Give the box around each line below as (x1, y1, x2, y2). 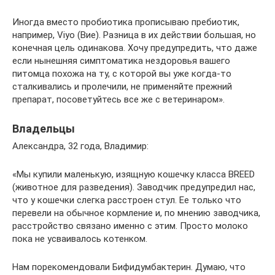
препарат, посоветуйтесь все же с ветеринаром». (12, 94, 225, 106)
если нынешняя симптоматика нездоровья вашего (12, 55, 230, 67)
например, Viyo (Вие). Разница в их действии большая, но (12, 29, 256, 41)
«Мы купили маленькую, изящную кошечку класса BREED (12, 169, 255, 180)
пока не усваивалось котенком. (12, 233, 147, 245)
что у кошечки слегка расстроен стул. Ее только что (12, 195, 241, 206)
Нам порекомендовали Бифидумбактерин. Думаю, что (12, 261, 246, 273)
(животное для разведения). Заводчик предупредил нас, (12, 182, 255, 193)
